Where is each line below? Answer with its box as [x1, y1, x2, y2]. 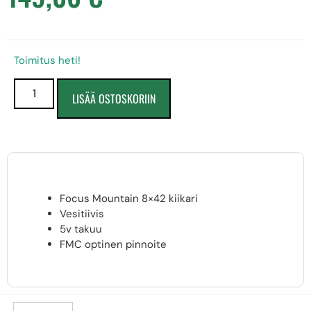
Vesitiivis [60, 206, 104, 221]
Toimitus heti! [14, 53, 81, 68]
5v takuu [60, 221, 102, 236]
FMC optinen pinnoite [60, 237, 167, 251]
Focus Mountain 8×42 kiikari [60, 191, 198, 205]
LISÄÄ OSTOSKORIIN [72, 90, 156, 107]
